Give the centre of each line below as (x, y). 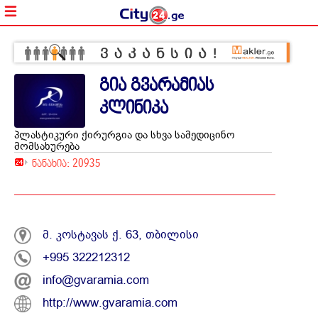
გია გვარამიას (157, 85)
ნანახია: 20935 (66, 163)
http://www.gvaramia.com (110, 303)
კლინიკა (134, 108)
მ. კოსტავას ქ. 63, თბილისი (121, 235)
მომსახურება (47, 147)
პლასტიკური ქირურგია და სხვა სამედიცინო (125, 135)
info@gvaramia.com (96, 280)
